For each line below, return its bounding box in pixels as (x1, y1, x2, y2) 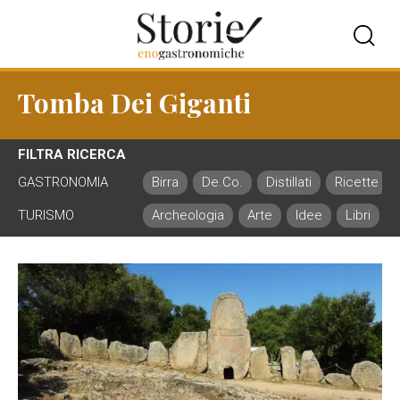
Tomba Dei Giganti (18, 85, 251, 121)
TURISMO (18, 207, 74, 223)
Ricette (335, 174, 379, 190)
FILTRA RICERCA (18, 146, 126, 162)
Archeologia (152, 207, 224, 223)
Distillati (266, 174, 312, 190)
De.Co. (202, 174, 243, 190)
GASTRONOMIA (18, 174, 108, 190)
